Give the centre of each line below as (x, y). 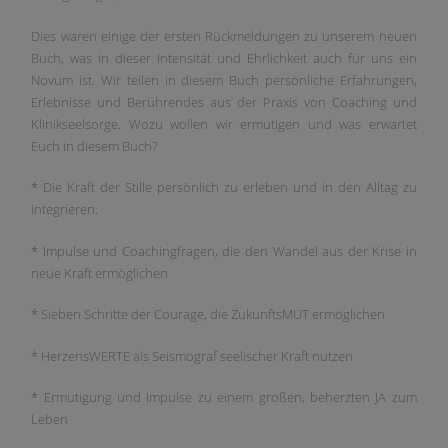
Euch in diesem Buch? (94, 145)
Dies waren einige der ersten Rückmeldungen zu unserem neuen (224, 35)
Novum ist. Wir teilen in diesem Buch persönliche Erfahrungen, (224, 79)
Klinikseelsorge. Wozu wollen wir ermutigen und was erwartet (224, 123)
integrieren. (65, 209)
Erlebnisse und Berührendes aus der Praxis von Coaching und (224, 101)
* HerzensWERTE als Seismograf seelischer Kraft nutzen (192, 355)
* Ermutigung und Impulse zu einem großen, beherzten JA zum (224, 397)
